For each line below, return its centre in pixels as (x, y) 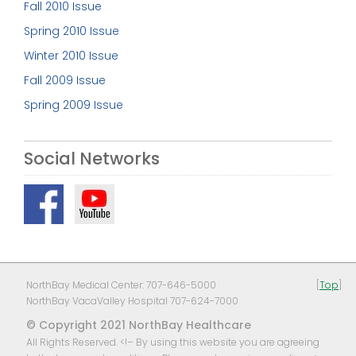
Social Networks (92, 158)
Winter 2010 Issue (71, 55)
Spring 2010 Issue (72, 31)
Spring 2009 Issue (74, 104)
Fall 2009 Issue (65, 80)
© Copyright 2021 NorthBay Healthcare (139, 325)
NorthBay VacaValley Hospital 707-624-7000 (132, 300)
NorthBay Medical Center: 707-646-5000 (121, 284)
